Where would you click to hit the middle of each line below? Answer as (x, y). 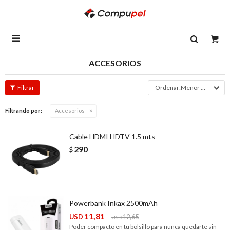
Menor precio (191, 88)
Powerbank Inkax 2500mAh (113, 203)
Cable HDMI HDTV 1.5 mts (112, 136)
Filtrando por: (24, 111)
